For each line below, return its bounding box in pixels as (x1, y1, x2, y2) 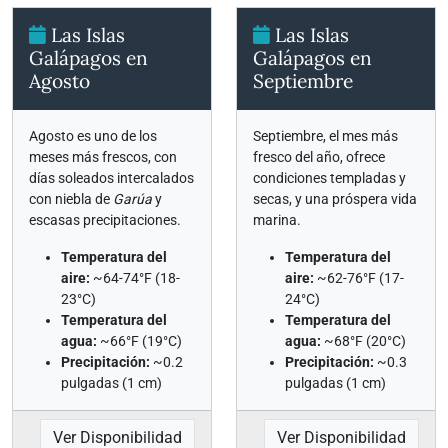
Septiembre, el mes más (253, 128, 398, 144)
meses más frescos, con (29, 149, 177, 165)
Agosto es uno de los (29, 128, 157, 144)
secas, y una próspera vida (253, 191, 417, 207)
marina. (253, 212, 301, 228)
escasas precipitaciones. (29, 212, 181, 228)
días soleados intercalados (29, 170, 194, 186)
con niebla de (29, 191, 113, 207)
